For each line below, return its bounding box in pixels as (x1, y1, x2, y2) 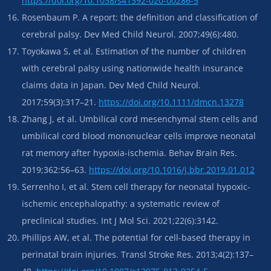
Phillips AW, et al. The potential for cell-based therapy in (22, 231, 250, 243)
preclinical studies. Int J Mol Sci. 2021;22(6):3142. (22, 214, 218, 226)
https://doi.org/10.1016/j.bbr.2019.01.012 (89, 163, 255, 175)
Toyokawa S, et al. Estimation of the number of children (22, 45, 246, 57)
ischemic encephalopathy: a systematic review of (22, 197, 220, 209)
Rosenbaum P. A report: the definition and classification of (22, 11, 258, 23)
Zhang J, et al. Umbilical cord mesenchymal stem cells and (22, 113, 258, 125)
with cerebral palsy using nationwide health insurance (22, 62, 243, 74)
